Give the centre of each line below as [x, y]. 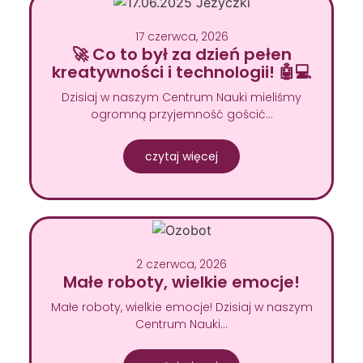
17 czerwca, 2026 [181, 37]
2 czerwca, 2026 [181, 264]
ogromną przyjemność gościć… [181, 115]
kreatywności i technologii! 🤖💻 [181, 73]
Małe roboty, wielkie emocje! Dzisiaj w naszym [181, 307]
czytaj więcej [181, 157]
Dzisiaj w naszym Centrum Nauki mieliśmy [181, 98]
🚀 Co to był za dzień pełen [181, 55]
